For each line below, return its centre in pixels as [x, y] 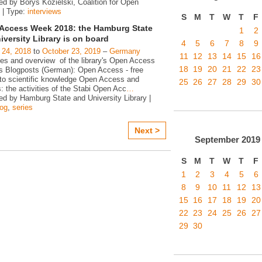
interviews [44, 11]
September [217, 140]
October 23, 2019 [71, 51]
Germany [125, 51]
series [23, 108]
